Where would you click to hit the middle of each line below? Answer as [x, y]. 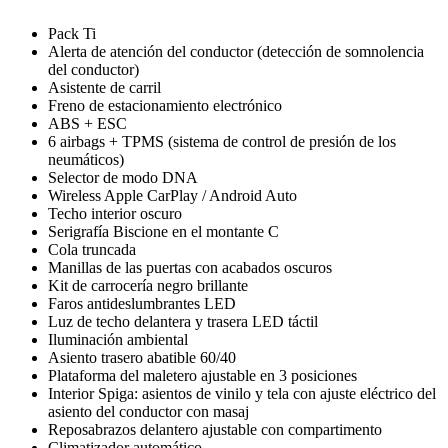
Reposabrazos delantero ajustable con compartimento [215, 429]
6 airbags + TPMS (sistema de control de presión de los [222, 141]
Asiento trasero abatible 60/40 [142, 357]
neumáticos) [86, 159]
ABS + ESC [87, 123]
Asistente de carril [104, 87]
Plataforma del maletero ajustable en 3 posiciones [202, 375]
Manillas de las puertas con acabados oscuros [190, 267]
